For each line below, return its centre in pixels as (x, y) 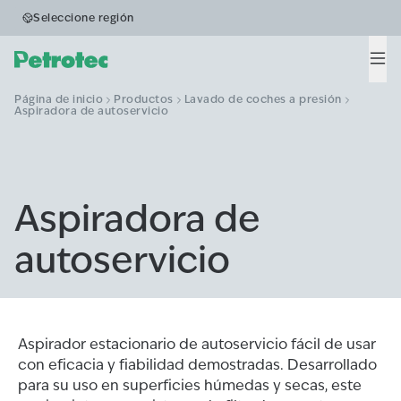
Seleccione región (84, 17)
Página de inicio (59, 99)
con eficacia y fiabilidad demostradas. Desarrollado (197, 365)
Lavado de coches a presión (263, 99)
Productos (144, 99)
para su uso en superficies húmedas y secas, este (190, 385)
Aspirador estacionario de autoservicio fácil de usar (197, 344)
